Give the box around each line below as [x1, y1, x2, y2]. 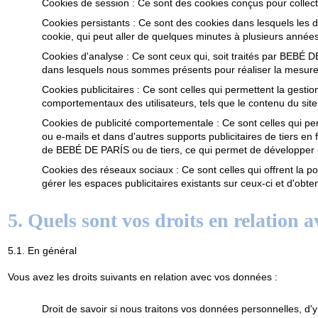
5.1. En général [7, 245, 77, 257]
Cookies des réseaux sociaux [41, 163, 173, 175]
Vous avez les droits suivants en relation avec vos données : [7, 271, 278, 283]
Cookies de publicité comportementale [41, 116, 214, 128]
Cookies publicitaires [41, 83, 134, 95]
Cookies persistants [41, 16, 130, 28]
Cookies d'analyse [41, 50, 124, 62]
